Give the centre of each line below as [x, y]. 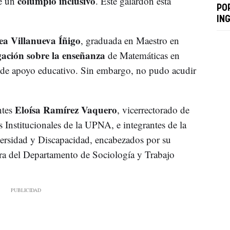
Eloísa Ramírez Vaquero [64, 109]
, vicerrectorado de [153, 109]
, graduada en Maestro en [130, 40]
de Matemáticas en [142, 55]
